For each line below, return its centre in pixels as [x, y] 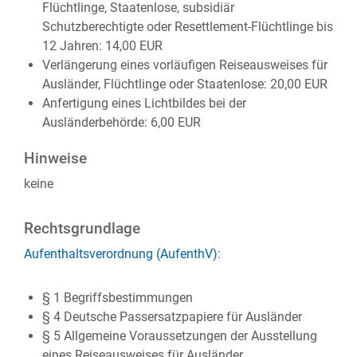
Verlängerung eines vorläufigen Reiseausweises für [184, 65]
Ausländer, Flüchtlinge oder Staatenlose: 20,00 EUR [184, 84]
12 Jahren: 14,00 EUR [102, 46]
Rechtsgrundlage [82, 229]
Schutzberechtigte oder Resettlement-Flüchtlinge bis [187, 27]
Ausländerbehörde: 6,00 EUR [121, 122]
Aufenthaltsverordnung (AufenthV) [121, 254]
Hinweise [55, 159]
